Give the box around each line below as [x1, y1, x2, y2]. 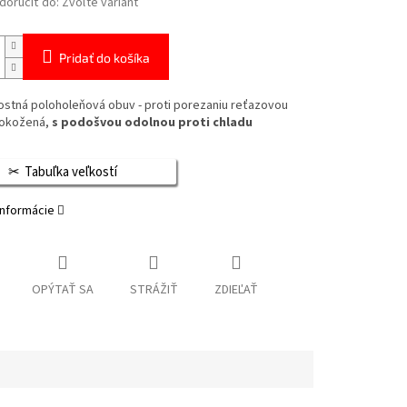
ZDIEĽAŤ [213, 281, 258, 300]
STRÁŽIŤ [129, 281, 178, 300]
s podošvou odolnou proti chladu [51, 114, 253, 133]
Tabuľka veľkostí [24, 163, 117, 183]
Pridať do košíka [58, 50, 150, 66]
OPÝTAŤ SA [31, 281, 94, 300]
